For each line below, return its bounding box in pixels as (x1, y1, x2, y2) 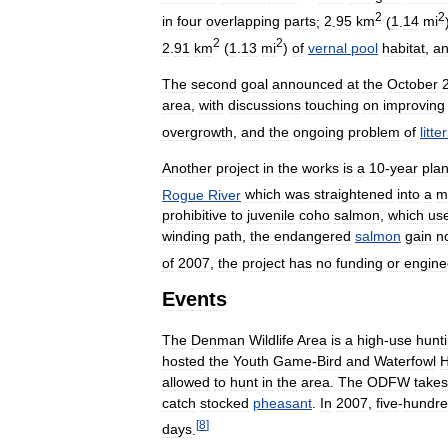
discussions (228, 96, 301, 113)
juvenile (247, 207, 295, 224)
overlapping (206, 13, 280, 30)
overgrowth (162, 123, 233, 140)
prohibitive (162, 207, 227, 224)
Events (162, 287, 227, 310)
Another (162, 159, 212, 176)
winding (162, 228, 210, 245)
